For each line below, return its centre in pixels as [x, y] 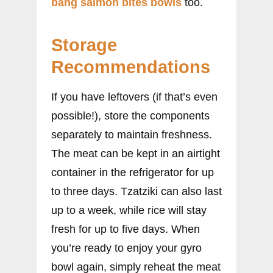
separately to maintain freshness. [132, 135]
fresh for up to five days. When [126, 229]
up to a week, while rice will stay [129, 211]
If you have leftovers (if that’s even [134, 97]
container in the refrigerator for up [133, 173]
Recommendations [131, 67]
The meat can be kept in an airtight [136, 154]
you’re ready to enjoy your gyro [126, 248]
